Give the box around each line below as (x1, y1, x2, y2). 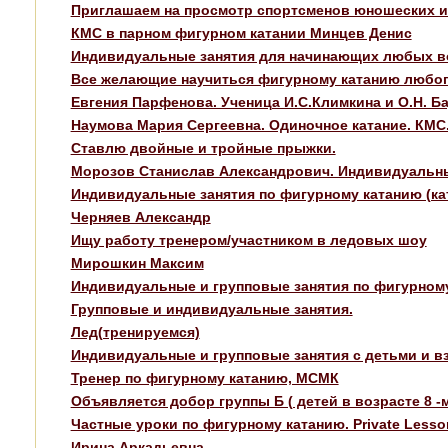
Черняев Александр (70, 208, 211, 225)
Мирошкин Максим (70, 254, 204, 271)
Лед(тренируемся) (70, 323, 200, 340)
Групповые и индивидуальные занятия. (70, 300, 353, 317)
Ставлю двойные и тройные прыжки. (70, 139, 336, 156)
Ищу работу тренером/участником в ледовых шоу (70, 231, 427, 248)
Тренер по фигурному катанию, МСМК (70, 369, 339, 386)
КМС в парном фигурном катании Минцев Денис (70, 24, 412, 41)
